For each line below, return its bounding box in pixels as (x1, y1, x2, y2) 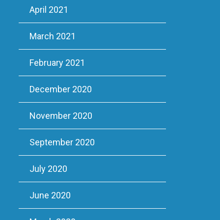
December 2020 (29, 84, 92, 94)
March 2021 (29, 31, 76, 41)
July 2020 (29, 164, 67, 174)
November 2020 (29, 110, 92, 121)
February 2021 (29, 57, 85, 68)
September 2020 (29, 137, 95, 147)
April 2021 (29, 4, 68, 15)
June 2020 (29, 190, 71, 200)
